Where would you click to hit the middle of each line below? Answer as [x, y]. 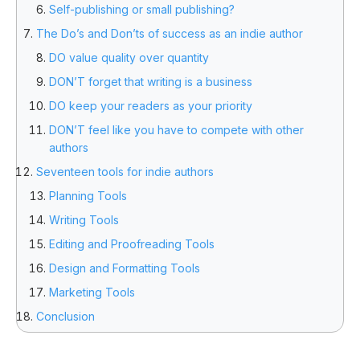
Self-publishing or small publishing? [142, 9]
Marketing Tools [92, 292]
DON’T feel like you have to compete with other [176, 129]
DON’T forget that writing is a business [151, 81]
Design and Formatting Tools [125, 268]
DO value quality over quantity [129, 57]
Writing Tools [84, 219]
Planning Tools [88, 195]
